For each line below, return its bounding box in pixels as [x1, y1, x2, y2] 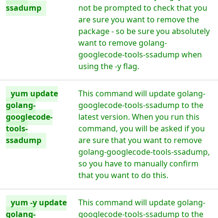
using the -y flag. [78, 61, 140, 72]
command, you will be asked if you [78, 123, 205, 134]
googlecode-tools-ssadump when [78, 49, 202, 60]
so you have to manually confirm [78, 158, 199, 169]
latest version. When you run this [78, 111, 200, 122]
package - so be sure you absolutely [78, 26, 210, 36]
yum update [11, 88, 58, 99]
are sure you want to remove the [78, 14, 200, 25]
